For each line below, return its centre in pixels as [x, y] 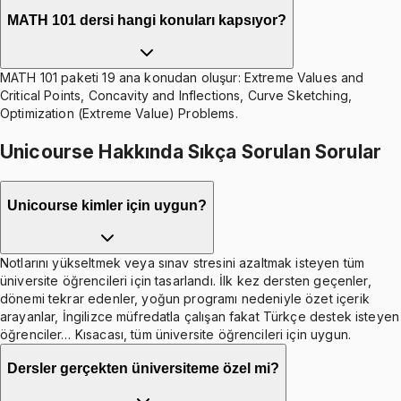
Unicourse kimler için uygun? [107, 205]
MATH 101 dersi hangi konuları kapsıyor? [147, 20]
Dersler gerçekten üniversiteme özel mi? [143, 368]
